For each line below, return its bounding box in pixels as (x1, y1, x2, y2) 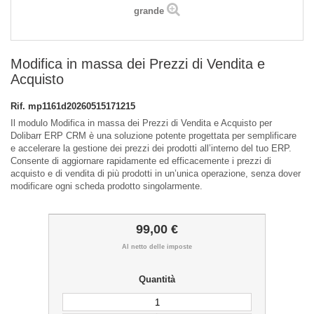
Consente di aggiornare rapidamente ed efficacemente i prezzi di (11, 156, 271, 167)
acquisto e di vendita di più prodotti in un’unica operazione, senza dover (11, 168, 301, 179)
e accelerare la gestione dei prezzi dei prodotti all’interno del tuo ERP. (11, 143, 292, 154)
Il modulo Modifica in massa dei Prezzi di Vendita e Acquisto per (11, 118, 272, 129)
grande (134, 6, 164, 17)
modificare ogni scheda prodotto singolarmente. (11, 181, 203, 192)
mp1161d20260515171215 (28, 101, 135, 112)
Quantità (139, 274, 175, 285)
